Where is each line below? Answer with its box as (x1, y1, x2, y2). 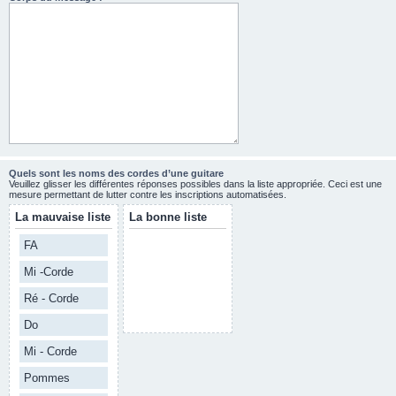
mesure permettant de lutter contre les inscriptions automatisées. (9, 189, 286, 200)
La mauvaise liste (15, 210, 110, 224)
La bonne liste (129, 210, 207, 224)
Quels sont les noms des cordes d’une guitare (9, 168, 224, 179)
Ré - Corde (24, 292, 79, 305)
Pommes (24, 371, 70, 385)
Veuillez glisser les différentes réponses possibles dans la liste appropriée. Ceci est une (9, 179, 382, 189)
